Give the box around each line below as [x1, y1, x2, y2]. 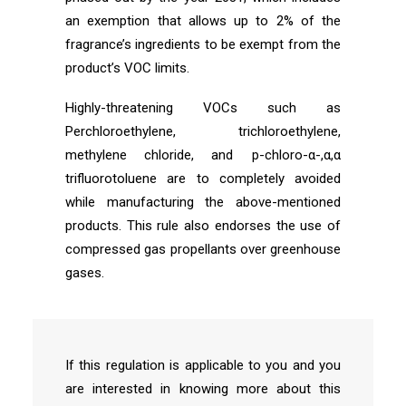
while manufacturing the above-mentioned [65, 194, 341, 210]
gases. [65, 265, 104, 281]
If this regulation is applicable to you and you [65, 357, 341, 373]
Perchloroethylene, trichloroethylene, [65, 123, 341, 140]
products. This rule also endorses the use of [65, 217, 341, 234]
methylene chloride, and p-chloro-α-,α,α [65, 147, 341, 163]
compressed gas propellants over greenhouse [65, 241, 341, 257]
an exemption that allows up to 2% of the [65, 13, 341, 29]
